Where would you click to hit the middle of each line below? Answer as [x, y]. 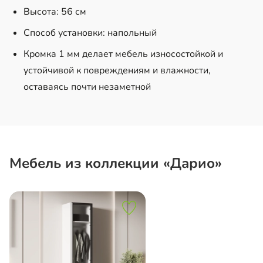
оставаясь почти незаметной [87, 87]
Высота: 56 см [55, 11]
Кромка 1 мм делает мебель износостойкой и [123, 54]
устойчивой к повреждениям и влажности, [117, 70]
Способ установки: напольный [90, 33]
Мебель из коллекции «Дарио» [116, 163]
